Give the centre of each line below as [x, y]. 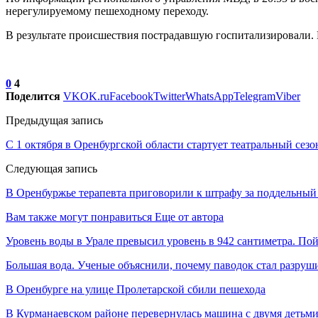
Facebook [131, 96]
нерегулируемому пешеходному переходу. [107, 11]
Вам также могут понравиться [79, 216]
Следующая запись [51, 168]
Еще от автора [189, 216]
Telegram [254, 96]
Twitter [169, 96]
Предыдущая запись [54, 120]
